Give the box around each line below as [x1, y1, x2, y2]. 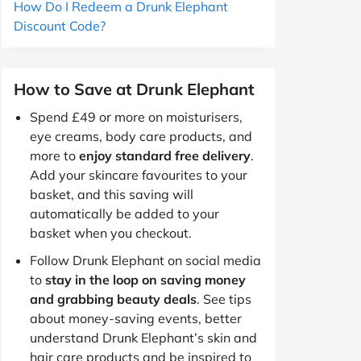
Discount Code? [14, 17, 106, 34]
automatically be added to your [30, 205, 219, 222]
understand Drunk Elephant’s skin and [30, 329, 257, 346]
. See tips [197, 290, 251, 307]
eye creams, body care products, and [30, 127, 252, 144]
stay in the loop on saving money [45, 271, 246, 288]
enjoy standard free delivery [79, 147, 251, 164]
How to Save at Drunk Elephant [14, 78, 255, 99]
